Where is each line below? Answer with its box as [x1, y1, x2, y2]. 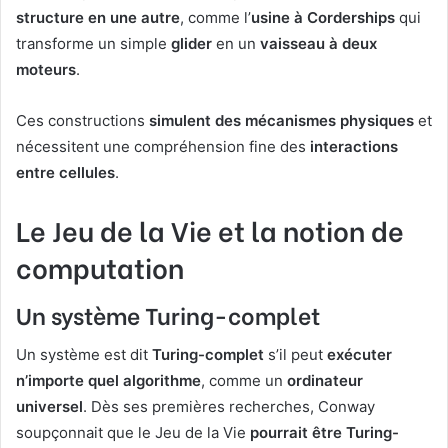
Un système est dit [16, 344, 152, 364]
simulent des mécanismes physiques [149, 110, 414, 130]
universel [16, 396, 83, 416]
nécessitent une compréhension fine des [16, 136, 310, 156]
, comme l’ [180, 7, 251, 27]
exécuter [327, 344, 392, 364]
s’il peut [264, 344, 327, 364]
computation [16, 246, 184, 286]
